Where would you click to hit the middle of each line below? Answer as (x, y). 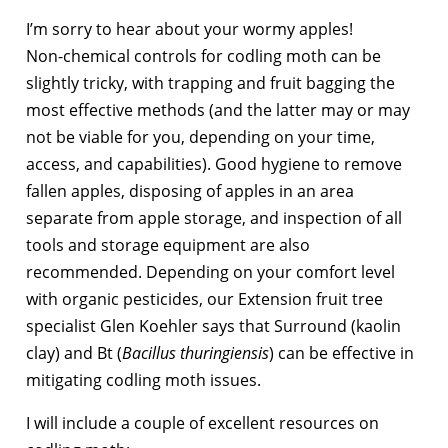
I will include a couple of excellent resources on (202, 422)
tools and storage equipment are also (168, 244)
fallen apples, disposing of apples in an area (190, 190)
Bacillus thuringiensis (195, 352)
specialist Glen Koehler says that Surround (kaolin (213, 325)
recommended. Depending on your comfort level (210, 271)
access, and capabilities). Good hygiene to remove (214, 163)
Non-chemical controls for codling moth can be (203, 55)
